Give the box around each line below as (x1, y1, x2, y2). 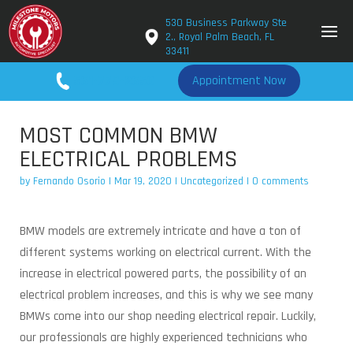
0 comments (252, 174, 309, 188)
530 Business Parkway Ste (165, 16, 287, 30)
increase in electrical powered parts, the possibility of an (20, 266, 307, 282)
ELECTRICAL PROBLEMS (20, 144, 237, 174)
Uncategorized (180, 174, 243, 188)
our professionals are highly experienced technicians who (20, 329, 307, 346)
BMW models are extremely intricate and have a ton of (20, 223, 301, 240)
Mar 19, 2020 (114, 174, 172, 188)
